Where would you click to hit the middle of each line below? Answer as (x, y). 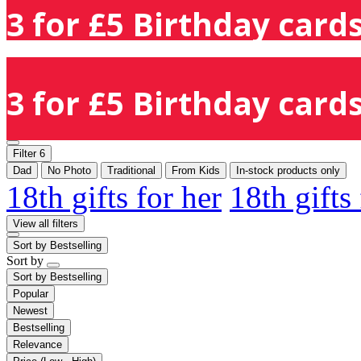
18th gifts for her (114, 197)
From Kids (196, 170)
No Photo (69, 170)
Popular (31, 293)
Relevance (37, 344)
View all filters (46, 223)
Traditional (131, 170)
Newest (30, 310)
